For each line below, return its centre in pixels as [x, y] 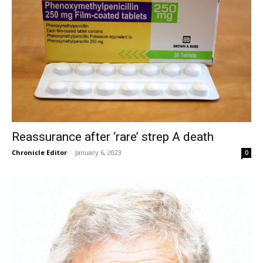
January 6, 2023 [98, 152]
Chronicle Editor [39, 152]
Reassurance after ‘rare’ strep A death [113, 136]
